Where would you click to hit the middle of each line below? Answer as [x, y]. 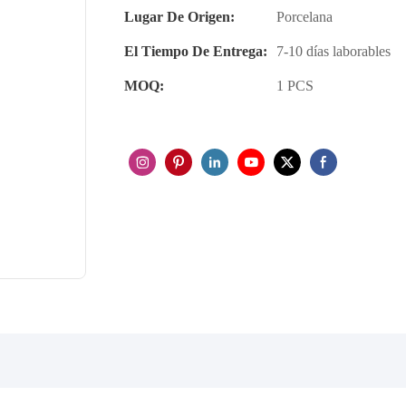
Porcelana [304, 17]
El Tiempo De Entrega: [196, 51]
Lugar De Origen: [179, 17]
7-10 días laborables [333, 51]
